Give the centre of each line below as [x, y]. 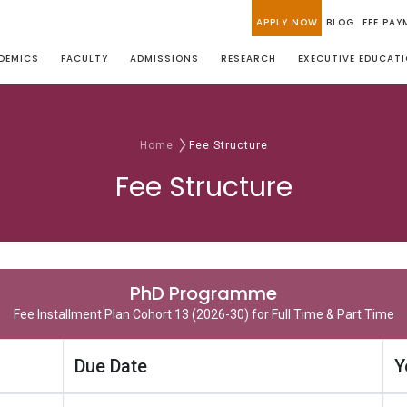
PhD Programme [203, 293]
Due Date [111, 366]
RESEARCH [248, 59]
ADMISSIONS [164, 59]
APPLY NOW [287, 22]
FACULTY [84, 59]
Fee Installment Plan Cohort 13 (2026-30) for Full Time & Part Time [203, 314]
